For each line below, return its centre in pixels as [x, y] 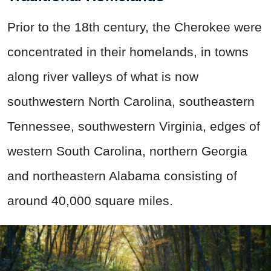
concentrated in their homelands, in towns [128, 51]
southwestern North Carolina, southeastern [131, 101]
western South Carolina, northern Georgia [127, 151]
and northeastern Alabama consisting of [122, 175]
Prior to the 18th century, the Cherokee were [135, 27]
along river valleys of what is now [103, 76]
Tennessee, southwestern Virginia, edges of [134, 126]
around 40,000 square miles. [90, 200]
